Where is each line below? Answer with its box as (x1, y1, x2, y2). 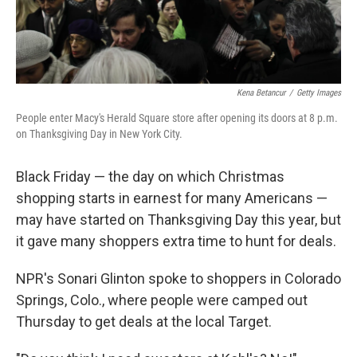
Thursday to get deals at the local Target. (16, 313, 272, 331)
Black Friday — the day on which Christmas (16, 168, 284, 186)
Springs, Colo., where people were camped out (16, 292, 308, 309)
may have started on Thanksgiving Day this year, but (16, 211, 341, 229)
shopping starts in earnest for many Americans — (16, 190, 328, 207)
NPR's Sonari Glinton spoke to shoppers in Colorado (16, 270, 341, 288)
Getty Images (296, 88, 341, 99)
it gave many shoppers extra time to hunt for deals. (16, 233, 336, 250)
